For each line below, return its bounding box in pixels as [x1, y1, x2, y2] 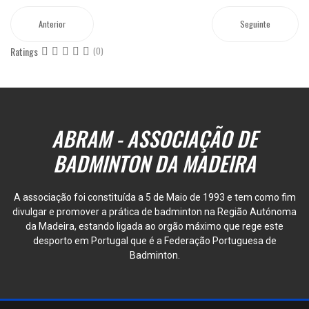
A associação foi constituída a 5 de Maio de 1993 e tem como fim [13, 192, 296, 203]
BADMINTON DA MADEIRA [53, 148, 256, 179]
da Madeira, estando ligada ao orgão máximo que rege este [26, 221, 283, 232]
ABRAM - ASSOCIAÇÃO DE [52, 123, 257, 154]
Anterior [39, 17, 66, 30]
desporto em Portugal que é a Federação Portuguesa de [32, 235, 277, 246]
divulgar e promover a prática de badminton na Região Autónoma [12, 206, 297, 217]
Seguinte [240, 17, 270, 30]
